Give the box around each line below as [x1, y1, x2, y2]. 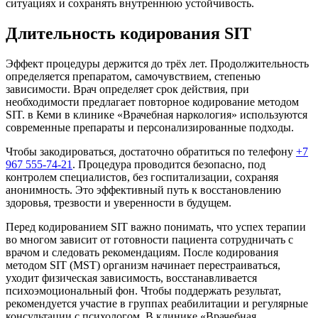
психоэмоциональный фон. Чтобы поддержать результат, [6, 284, 281, 297]
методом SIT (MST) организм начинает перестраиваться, [6, 258, 280, 271]
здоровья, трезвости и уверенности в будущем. [6, 196, 231, 209]
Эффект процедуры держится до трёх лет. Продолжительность [6, 57, 309, 70]
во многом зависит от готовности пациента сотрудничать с [6, 233, 293, 246]
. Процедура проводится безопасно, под [72, 158, 265, 170]
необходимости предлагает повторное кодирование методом [6, 95, 299, 108]
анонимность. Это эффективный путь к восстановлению [6, 183, 281, 196]
